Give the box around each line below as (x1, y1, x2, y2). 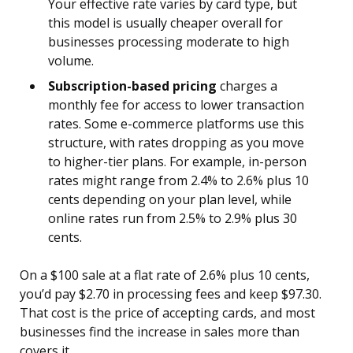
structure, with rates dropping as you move (48, 134, 304, 152)
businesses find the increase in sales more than (20, 323, 299, 341)
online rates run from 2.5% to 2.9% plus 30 (48, 210, 297, 228)
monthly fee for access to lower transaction (48, 96, 304, 114)
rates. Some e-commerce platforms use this (48, 115, 304, 133)
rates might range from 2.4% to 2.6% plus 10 (48, 172, 309, 190)
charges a (217, 77, 277, 95)
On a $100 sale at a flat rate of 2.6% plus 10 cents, (20, 266, 310, 284)
